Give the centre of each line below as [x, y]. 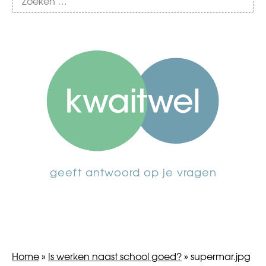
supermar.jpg [221, 256]
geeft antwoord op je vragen [133, 172]
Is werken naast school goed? [115, 256]
